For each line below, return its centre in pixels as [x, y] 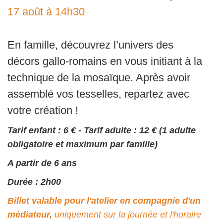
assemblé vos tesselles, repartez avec [98, 94]
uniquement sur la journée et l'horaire [127, 215]
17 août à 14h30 [46, 12]
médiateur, [30, 215]
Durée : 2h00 [34, 182]
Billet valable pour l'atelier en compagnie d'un [104, 201]
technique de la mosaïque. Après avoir [99, 78]
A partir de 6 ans [42, 163]
